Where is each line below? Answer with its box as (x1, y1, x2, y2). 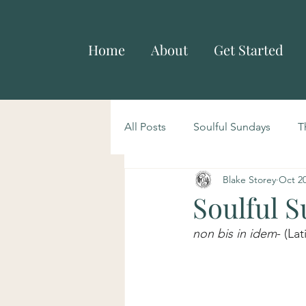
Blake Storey (223, 173, 276, 186)
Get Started (214, 40, 283, 59)
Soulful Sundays (193, 120, 270, 133)
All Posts (124, 120, 166, 133)
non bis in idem (193, 226, 277, 241)
